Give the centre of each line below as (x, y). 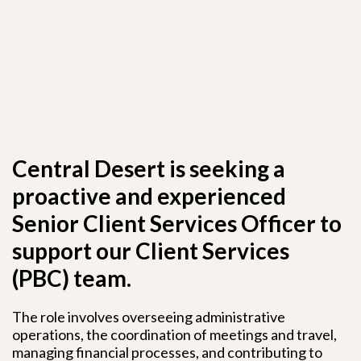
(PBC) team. (72, 278)
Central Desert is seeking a (149, 168)
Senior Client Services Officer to (177, 223)
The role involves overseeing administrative (149, 317)
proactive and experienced (149, 196)
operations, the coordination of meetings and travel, (174, 334)
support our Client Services (151, 251)
